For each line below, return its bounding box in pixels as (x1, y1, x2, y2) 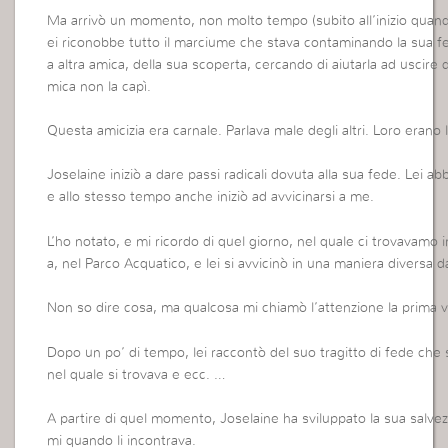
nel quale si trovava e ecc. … (47, 367, 227, 382)
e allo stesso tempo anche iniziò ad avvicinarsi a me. (47, 190, 375, 205)
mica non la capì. (47, 79, 152, 94)
